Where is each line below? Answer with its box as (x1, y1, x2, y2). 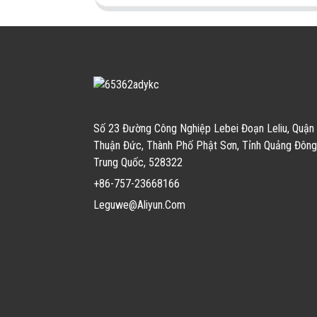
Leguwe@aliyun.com (93, 197, 185, 212)
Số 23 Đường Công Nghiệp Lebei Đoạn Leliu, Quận (93, 121, 314, 135)
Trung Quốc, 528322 (93, 155, 183, 169)
